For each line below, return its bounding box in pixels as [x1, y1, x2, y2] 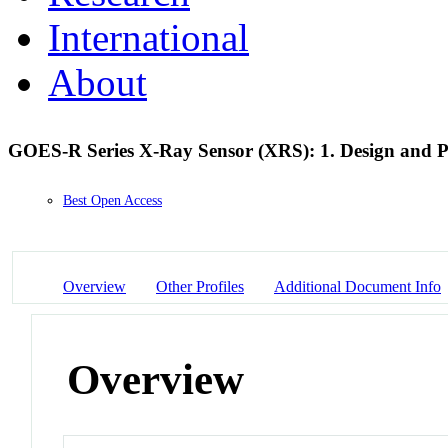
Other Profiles [156, 277, 244, 295]
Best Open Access [63, 193, 162, 209]
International [48, 15, 249, 59]
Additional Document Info [274, 277, 441, 295]
